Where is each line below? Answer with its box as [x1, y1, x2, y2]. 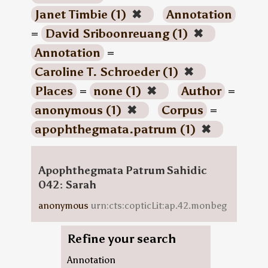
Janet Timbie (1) [34, 7, 129, 22]
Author [181, 84, 221, 98]
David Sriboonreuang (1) [44, 26, 191, 41]
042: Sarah [38, 178, 96, 191]
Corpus [161, 103, 203, 117]
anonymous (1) [34, 103, 124, 117]
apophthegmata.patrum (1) [34, 122, 199, 136]
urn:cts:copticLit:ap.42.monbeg [90, 200, 227, 211]
